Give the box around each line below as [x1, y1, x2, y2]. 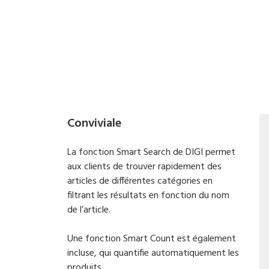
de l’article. [67, 202, 110, 218]
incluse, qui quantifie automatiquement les [67, 246, 239, 261]
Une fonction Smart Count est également [67, 231, 236, 247]
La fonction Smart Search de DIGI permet [67, 145, 235, 160]
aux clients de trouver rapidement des [67, 159, 222, 175]
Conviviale [67, 114, 121, 133]
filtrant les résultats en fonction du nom [67, 188, 229, 204]
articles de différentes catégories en [67, 174, 213, 189]
